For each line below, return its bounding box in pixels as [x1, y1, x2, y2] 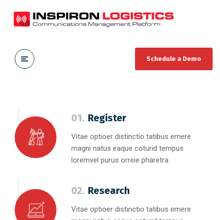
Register [88, 112, 126, 124]
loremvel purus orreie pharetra [71, 156, 168, 165]
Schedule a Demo [146, 55, 201, 62]
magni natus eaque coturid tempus [71, 144, 184, 153]
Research [88, 185, 130, 196]
